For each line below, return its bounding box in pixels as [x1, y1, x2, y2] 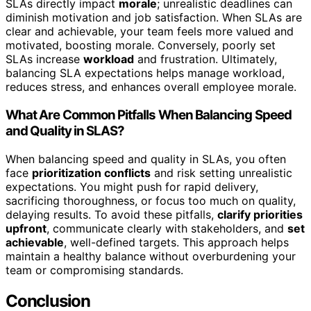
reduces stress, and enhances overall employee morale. [6, 80, 296, 94]
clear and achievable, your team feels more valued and [6, 24, 294, 39]
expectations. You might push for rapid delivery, [6, 179, 258, 194]
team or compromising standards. [6, 262, 183, 277]
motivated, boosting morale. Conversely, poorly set [6, 38, 276, 53]
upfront [6, 221, 47, 235]
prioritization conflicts [32, 165, 151, 180]
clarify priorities [217, 207, 303, 221]
